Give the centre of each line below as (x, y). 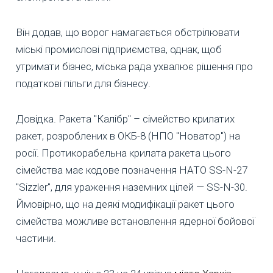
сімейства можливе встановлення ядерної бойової (135, 222)
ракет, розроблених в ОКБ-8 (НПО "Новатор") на (128, 136)
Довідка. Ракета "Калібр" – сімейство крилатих (125, 119)
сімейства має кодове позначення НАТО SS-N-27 (132, 170)
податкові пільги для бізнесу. (83, 84)
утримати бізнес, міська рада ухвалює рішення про (134, 67)
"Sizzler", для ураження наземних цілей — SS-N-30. (132, 187)
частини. (36, 239)
